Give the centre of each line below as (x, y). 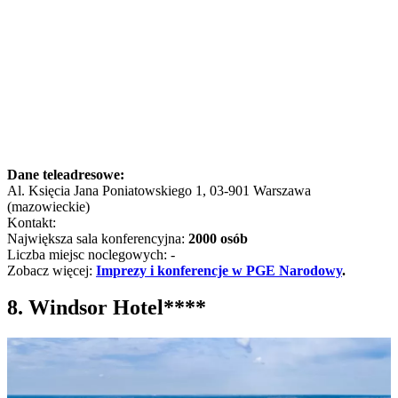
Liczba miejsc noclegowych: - (91, 254)
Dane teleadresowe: (66, 174)
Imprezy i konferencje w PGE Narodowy (219, 270)
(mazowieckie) (48, 206)
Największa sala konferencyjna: (98, 238)
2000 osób (218, 238)
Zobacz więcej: (52, 270)
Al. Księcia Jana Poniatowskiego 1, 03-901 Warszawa (159, 190)
